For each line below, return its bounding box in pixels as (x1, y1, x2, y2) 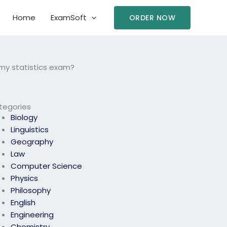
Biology (11, 112, 38, 123)
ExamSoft (50, 12, 87, 23)
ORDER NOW (129, 13, 175, 23)
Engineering (11, 209, 54, 220)
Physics (11, 173, 39, 184)
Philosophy (11, 185, 51, 196)
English (11, 197, 36, 208)
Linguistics (11, 124, 49, 135)
